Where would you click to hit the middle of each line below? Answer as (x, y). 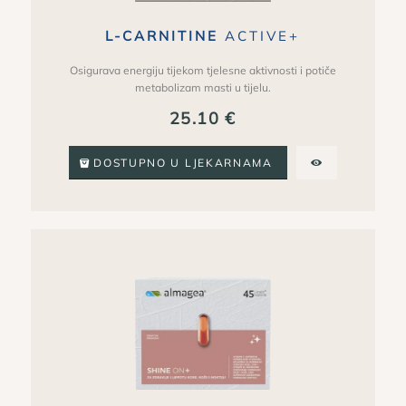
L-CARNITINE (165, 36)
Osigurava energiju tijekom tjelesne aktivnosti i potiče (203, 70)
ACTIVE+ (263, 36)
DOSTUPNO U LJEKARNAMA (183, 163)
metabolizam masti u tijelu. (203, 87)
